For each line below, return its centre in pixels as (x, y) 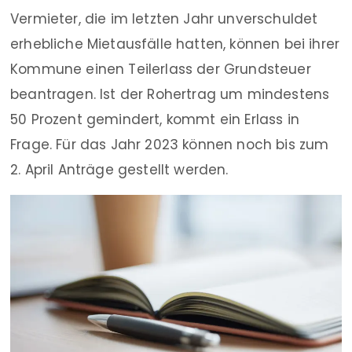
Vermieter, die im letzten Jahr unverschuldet (164, 19)
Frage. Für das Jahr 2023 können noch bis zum (170, 145)
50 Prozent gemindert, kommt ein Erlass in (155, 119)
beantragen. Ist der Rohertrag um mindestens (170, 94)
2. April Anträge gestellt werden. (119, 170)
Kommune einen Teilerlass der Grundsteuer (161, 69)
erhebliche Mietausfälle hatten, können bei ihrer (175, 44)
